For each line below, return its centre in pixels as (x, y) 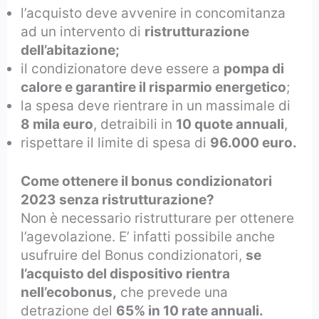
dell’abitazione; (70, 50)
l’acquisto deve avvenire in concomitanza (153, 13)
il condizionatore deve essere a (122, 68)
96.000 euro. (254, 142)
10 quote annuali (230, 124)
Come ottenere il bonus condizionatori (147, 182)
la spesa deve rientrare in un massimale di (156, 105)
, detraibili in (135, 124)
